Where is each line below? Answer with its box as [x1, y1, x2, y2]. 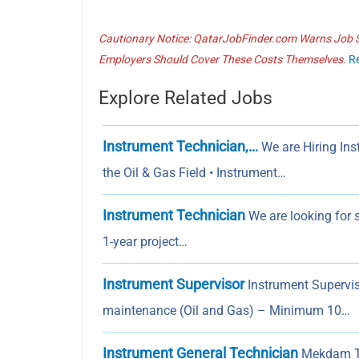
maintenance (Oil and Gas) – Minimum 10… [103, 303, 350, 319]
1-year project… [103, 234, 188, 250]
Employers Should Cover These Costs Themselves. [99, 53, 346, 67]
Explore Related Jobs [99, 87, 272, 110]
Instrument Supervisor [103, 276, 244, 293]
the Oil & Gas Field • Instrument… [103, 165, 286, 181]
